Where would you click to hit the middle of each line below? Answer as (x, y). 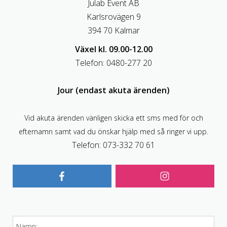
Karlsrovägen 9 (113, 16)
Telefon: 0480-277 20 (113, 63)
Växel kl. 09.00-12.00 (113, 49)
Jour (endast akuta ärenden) (113, 90)
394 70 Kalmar (113, 30)
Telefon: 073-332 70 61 (113, 145)
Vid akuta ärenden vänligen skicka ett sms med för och (113, 118)
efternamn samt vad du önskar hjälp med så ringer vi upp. (113, 131)
